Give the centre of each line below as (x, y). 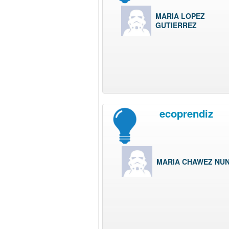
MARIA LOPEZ (180, 16)
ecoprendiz (186, 113)
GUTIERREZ (176, 25)
